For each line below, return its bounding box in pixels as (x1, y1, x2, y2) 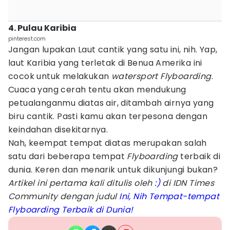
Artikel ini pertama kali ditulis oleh (8, 177, 155, 189)
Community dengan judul (8, 190, 120, 202)
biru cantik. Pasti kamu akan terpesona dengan (8, 110, 207, 122)
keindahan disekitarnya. (8, 124, 108, 136)
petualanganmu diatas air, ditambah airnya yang (8, 97, 214, 109)
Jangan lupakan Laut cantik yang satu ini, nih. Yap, (8, 44, 218, 55)
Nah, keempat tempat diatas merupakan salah (8, 137, 207, 149)
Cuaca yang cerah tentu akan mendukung (8, 84, 186, 95)
